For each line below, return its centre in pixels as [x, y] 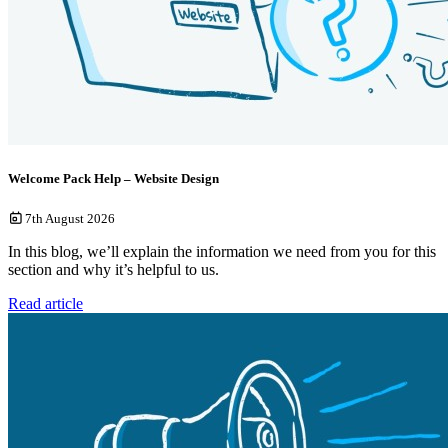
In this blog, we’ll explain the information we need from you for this [222, 252]
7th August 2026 [69, 219]
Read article [45, 304]
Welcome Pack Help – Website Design [113, 178]
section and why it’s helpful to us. [113, 270]
